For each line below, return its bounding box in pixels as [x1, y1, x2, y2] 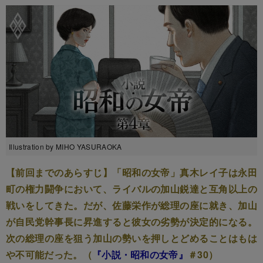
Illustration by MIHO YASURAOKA [9, 141, 122, 151]
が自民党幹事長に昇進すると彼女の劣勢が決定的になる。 [6, 214, 257, 228]
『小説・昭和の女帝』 [92, 247, 188, 261]
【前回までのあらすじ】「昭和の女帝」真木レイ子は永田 [6, 165, 257, 179]
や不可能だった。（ [6, 247, 92, 261]
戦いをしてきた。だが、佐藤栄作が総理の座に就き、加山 [6, 198, 257, 212]
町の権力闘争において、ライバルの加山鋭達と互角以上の [6, 181, 257, 195]
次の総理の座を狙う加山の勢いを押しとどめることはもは [6, 231, 257, 245]
